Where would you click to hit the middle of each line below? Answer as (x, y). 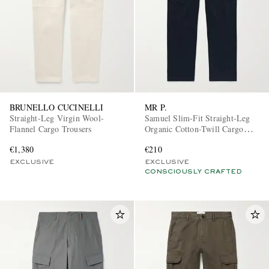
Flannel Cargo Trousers (51, 128)
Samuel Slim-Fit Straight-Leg (198, 118)
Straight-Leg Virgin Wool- (57, 118)
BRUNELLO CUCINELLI (57, 107)
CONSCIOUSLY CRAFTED (193, 171)
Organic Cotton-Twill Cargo (195, 128)
